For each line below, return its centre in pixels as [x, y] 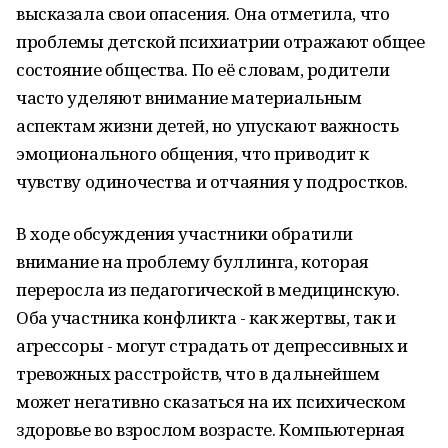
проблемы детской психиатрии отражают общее [220, 41]
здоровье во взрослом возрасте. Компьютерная [210, 429]
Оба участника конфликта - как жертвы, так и [206, 317]
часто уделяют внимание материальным [189, 97]
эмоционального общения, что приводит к [193, 153]
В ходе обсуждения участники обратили [184, 233]
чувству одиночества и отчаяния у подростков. [212, 181]
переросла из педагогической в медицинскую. [208, 289]
